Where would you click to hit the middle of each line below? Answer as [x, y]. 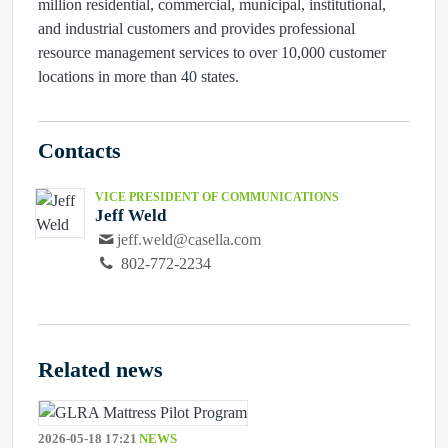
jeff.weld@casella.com [189, 239]
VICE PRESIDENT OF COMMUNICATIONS [217, 197]
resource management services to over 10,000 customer [212, 52]
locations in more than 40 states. [138, 76]
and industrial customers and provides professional [196, 28]
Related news [100, 370]
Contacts [79, 151]
